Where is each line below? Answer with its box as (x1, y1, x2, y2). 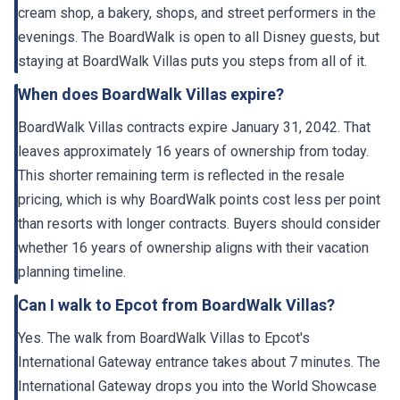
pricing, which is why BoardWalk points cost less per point (18, 191, 380, 209)
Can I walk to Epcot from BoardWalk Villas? (18, 296, 335, 315)
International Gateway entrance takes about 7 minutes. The (18, 354, 380, 371)
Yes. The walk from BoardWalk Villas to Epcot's (18, 329, 310, 347)
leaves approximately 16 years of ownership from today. (18, 143, 369, 161)
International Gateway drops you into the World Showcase (18, 378, 377, 396)
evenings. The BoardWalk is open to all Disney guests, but (18, 29, 379, 46)
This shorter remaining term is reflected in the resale (18, 167, 345, 185)
